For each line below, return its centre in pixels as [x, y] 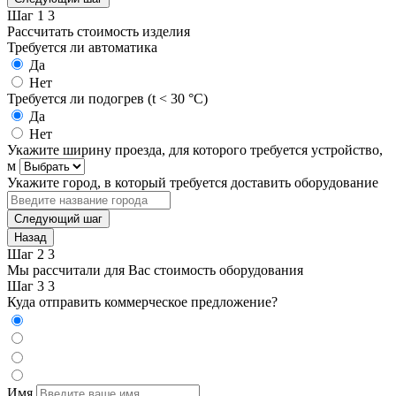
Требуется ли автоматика [82, 47]
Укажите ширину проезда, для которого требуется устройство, [195, 149]
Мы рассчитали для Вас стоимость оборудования [155, 270]
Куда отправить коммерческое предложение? [142, 301]
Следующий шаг [58, 218]
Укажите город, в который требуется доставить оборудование [193, 182]
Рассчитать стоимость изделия [99, 31]
